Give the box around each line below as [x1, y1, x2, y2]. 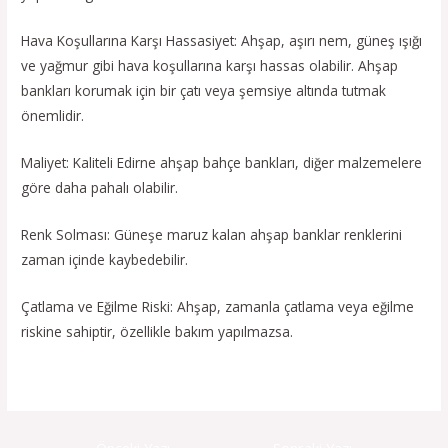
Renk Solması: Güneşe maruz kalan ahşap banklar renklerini [21, 224, 403, 244]
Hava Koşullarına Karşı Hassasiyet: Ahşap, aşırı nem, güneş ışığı [21, 30, 423, 50]
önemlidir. [21, 105, 85, 125]
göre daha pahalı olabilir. [21, 177, 179, 197]
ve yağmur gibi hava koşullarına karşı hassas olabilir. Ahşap [21, 55, 399, 75]
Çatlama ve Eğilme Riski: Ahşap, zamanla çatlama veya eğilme [21, 296, 415, 316]
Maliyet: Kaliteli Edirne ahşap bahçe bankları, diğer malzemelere [21, 152, 423, 172]
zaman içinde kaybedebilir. [21, 249, 189, 269]
